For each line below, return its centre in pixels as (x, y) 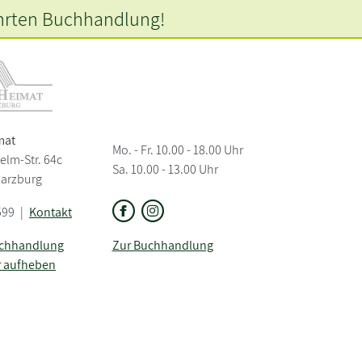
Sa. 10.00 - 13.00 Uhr (165, 169)
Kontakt (51, 212)
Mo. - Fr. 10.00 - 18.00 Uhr (177, 150)
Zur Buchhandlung (162, 245)
